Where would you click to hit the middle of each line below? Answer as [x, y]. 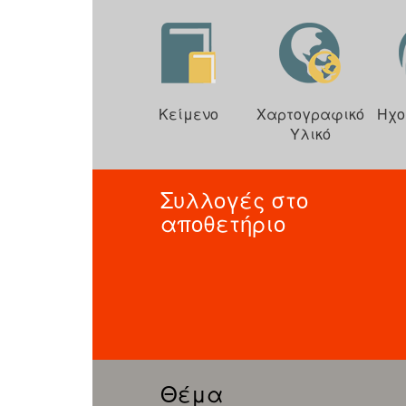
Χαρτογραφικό [310, 113]
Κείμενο [188, 113]
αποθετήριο [223, 222]
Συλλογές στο [234, 198]
